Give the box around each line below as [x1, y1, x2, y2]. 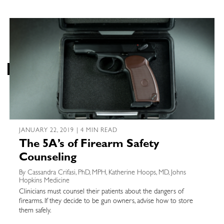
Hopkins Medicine [18, 177, 69, 184]
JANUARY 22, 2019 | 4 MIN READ [18, 127, 118, 134]
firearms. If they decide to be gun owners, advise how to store [18, 197, 193, 205]
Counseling [18, 152, 76, 164]
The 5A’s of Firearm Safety [18, 139, 159, 150]
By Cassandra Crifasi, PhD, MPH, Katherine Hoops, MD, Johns [18, 169, 186, 176]
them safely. [18, 207, 51, 214]
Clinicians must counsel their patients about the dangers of [18, 188, 183, 195]
